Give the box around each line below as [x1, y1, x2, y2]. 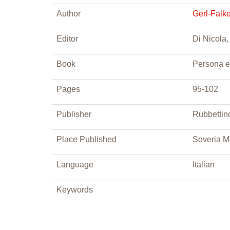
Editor [56, 34, 78, 43]
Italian [193, 160, 215, 169]
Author [56, 9, 81, 18]
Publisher [56, 110, 91, 119]
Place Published [56, 135, 117, 144]
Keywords [56, 185, 93, 194]
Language [56, 160, 93, 169]
